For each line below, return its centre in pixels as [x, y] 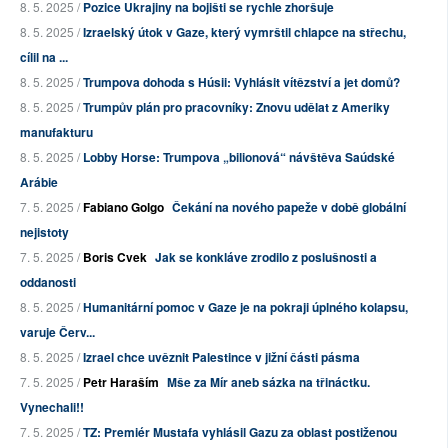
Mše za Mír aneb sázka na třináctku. [268, 381]
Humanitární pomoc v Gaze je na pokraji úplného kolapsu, [245, 306]
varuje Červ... [57, 331]
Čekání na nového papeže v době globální [289, 206]
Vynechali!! [52, 406]
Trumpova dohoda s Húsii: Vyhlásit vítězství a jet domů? [241, 81]
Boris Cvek [115, 256]
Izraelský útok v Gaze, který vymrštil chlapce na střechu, [244, 31]
